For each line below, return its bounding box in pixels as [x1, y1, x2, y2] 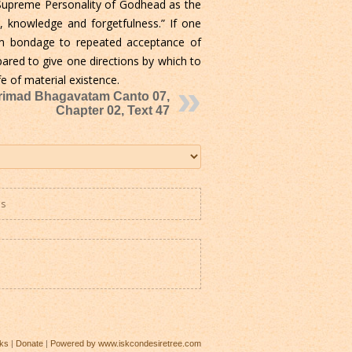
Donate [16, 339, 43, 349]
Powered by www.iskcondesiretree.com [50, 339, 201, 349]
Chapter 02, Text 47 [56, 104, 170, 118]
